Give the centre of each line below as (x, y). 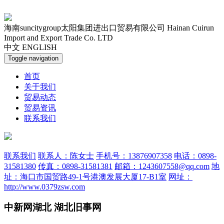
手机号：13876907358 (134, 156)
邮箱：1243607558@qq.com (162, 166)
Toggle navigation (33, 58)
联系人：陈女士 (66, 156)
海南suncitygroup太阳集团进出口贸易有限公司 (84, 28)
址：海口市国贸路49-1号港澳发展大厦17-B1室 (85, 177)
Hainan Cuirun (190, 28)
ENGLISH (39, 47)
